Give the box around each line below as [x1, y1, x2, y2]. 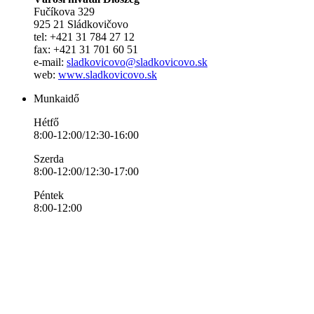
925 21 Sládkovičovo [34, 18, 128, 30]
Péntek [34, 189, 64, 201]
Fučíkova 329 [34, 5, 95, 18]
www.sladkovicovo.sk [58, 68, 157, 81]
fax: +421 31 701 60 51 [34, 43, 138, 55]
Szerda [34, 152, 64, 165]
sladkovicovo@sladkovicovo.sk [67, 55, 207, 68]
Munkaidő [34, 92, 79, 104]
